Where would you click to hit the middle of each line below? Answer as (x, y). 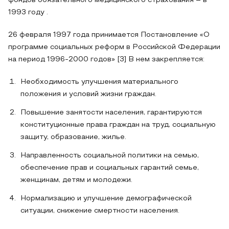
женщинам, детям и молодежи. (76, 180)
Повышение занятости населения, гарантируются (111, 113)
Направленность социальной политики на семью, (110, 156)
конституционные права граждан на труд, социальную (118, 125)
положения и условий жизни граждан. (88, 94)
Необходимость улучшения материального (99, 82)
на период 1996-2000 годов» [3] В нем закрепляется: (106, 60)
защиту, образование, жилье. (73, 137)
